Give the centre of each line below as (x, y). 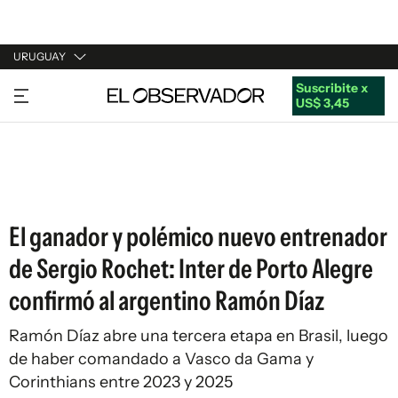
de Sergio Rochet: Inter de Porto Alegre (191, 269)
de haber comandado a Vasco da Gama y (161, 359)
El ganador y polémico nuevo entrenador (198, 237)
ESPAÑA (38, 157)
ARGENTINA (50, 123)
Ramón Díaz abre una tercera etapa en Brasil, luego (199, 336)
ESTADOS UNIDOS (68, 191)
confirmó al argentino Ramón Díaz (167, 301)
